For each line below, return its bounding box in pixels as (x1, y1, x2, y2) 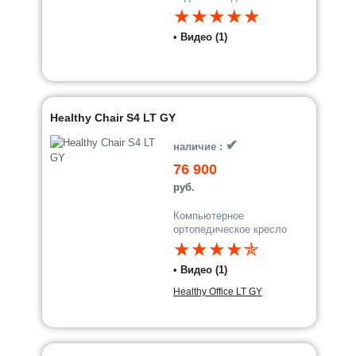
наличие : (173, 141, 226, 153)
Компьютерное (173, 210, 245, 222)
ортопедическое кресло (173, 223, 288, 235)
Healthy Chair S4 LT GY (50, 111, 176, 124)
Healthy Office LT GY (173, 286, 263, 297)
